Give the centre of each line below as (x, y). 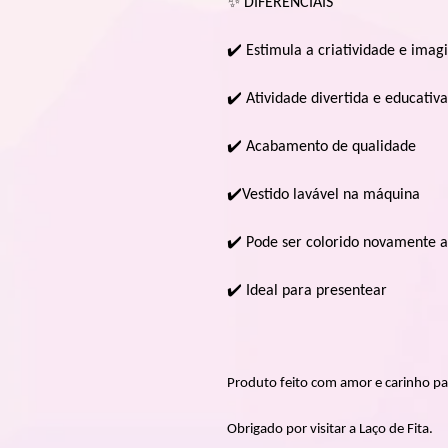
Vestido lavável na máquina (331, 195)
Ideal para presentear (314, 291)
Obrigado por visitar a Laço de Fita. (330, 429)
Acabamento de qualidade (329, 147)
